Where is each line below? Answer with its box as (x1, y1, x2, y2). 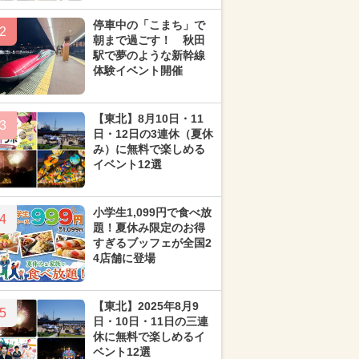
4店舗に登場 (93, 252, 155, 264)
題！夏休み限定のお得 (93, 221, 205, 234)
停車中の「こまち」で (93, 18, 205, 31)
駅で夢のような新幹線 (93, 49, 205, 62)
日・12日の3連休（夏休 (93, 127, 213, 140)
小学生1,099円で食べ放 (93, 206, 212, 219)
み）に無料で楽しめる (93, 143, 205, 155)
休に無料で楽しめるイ (93, 330, 205, 343)
